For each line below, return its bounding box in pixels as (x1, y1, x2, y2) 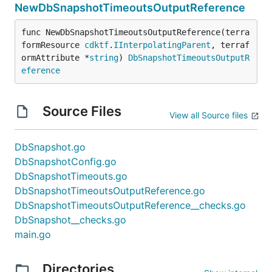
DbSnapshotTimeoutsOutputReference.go (15, 184, 205, 197)
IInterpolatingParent (114, 39, 211, 50)
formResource (21, 39, 84, 50)
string (89, 52, 118, 63)
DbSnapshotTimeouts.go (15, 169, 127, 182)
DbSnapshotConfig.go (15, 155, 117, 168)
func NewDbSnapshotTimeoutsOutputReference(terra (21, 27, 250, 37)
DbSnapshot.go (15, 140, 86, 153)
